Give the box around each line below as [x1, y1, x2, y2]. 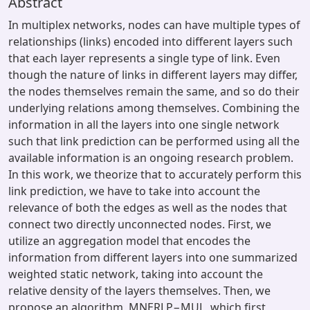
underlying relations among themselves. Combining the [8, 100, 300, 116]
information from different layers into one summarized [8, 250, 298, 265]
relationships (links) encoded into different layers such [8, 34, 293, 49]
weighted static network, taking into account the [8, 266, 263, 282]
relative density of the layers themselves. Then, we [8, 283, 271, 298]
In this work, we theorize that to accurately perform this [8, 167, 302, 182]
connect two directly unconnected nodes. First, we [8, 217, 271, 232]
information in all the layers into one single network [8, 117, 280, 132]
